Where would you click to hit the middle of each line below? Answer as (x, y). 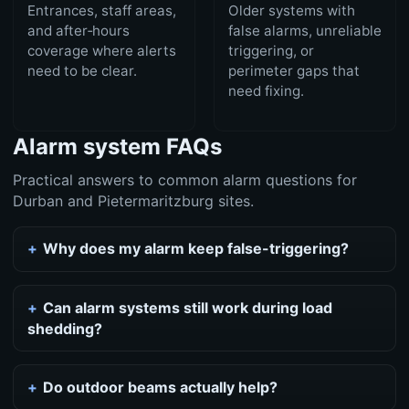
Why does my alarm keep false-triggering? (196, 249)
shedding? (64, 328)
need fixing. (267, 91)
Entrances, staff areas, (101, 11)
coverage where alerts (101, 51)
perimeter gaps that (294, 71)
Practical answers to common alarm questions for (184, 179)
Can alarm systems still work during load (188, 307)
